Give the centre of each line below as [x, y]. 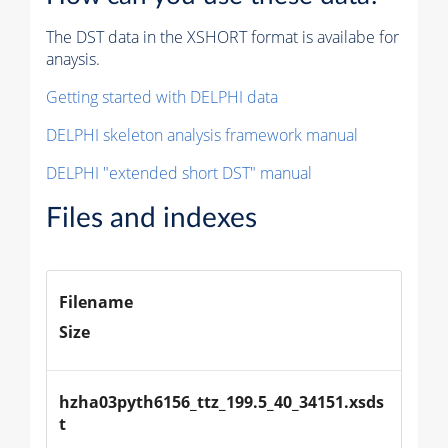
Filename [96, 302]
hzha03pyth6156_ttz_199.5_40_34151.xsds [221, 402]
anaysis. [73, 59]
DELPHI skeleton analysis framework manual [202, 135]
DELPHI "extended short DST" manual [179, 173]
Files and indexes [151, 218]
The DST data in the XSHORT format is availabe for [222, 37]
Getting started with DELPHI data [162, 97]
